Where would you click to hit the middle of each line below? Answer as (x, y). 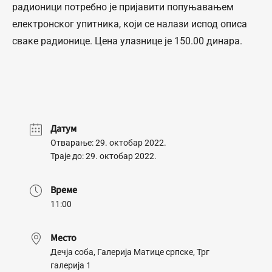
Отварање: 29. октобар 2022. (108, 143)
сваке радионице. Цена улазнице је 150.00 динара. (127, 41)
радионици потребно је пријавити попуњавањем (123, 7)
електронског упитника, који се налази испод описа (130, 24)
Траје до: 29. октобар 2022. (104, 156)
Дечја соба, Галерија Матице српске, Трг (130, 252)
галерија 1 (71, 265)
